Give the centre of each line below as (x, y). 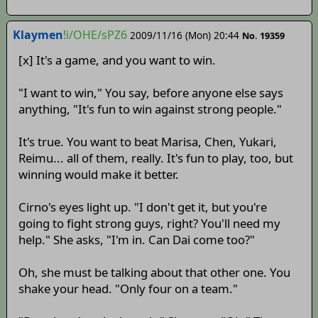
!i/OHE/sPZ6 (95, 34)
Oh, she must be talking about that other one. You (154, 273)
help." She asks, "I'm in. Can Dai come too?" (136, 240)
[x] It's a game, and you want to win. (117, 60)
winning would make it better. (98, 175)
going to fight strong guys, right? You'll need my (149, 224)
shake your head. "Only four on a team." (128, 289)
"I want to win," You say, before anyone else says (150, 93)
